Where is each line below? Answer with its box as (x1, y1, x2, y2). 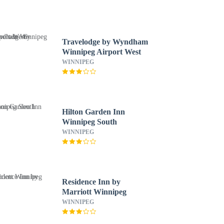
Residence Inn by (61, 177, 120, 186)
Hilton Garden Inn (61, 107, 125, 116)
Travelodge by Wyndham (61, 37, 148, 46)
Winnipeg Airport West (61, 47, 141, 56)
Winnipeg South (61, 117, 117, 126)
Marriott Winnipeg (61, 187, 126, 196)
